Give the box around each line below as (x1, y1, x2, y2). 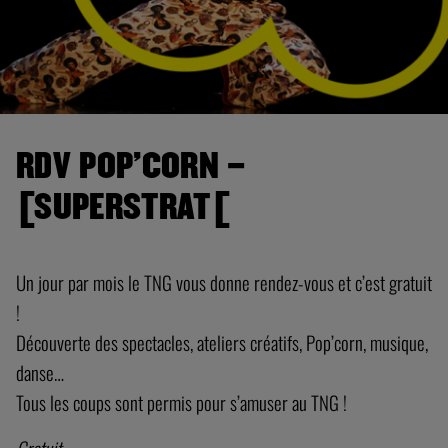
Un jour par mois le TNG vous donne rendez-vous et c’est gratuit (16, 268, 432, 298)
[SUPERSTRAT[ (16, 188, 229, 228)
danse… (16, 358, 64, 388)
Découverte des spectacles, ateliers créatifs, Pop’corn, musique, (16, 328, 428, 358)
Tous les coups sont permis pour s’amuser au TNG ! (16, 388, 347, 418)
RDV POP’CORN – (16, 147, 246, 187)
